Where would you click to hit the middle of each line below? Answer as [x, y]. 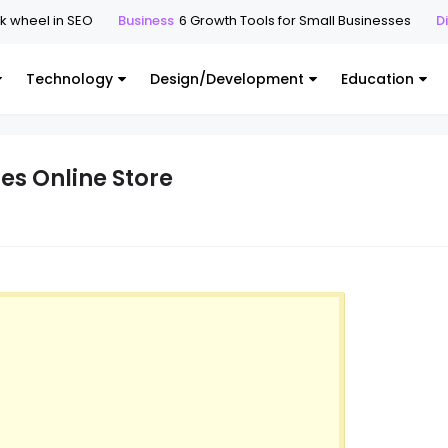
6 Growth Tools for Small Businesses [258, 20]
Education [377, 79]
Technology [69, 79]
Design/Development [227, 79]
